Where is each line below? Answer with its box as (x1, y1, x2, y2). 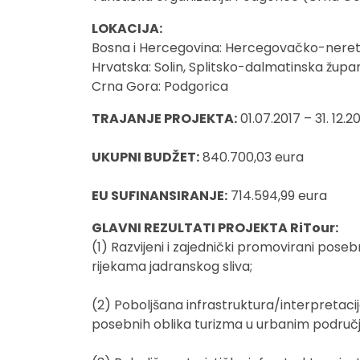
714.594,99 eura (227, 186, 327, 205)
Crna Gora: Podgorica (92, 77, 228, 96)
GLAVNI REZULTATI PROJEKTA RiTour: (92, 219, 338, 237)
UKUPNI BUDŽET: (92, 148, 199, 166)
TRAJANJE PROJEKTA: (92, 109, 237, 128)
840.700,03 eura (199, 148, 304, 166)
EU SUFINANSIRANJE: (92, 186, 227, 205)
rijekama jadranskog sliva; (92, 257, 252, 276)
